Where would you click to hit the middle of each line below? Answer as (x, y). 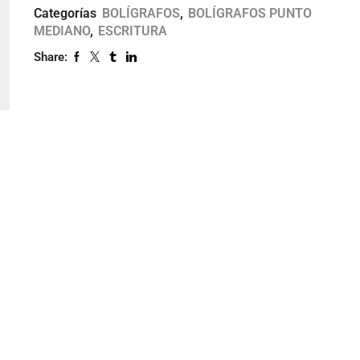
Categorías (66, 13)
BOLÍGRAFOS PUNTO (250, 13)
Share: (50, 57)
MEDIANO (61, 31)
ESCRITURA (132, 31)
